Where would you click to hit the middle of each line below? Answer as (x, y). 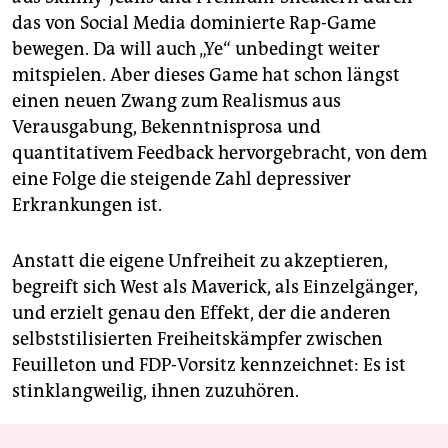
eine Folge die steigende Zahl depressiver (181, 178)
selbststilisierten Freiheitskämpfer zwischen (197, 338)
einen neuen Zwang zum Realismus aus (176, 100)
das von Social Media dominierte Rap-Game (194, 22)
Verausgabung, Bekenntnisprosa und (166, 126)
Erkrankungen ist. (87, 204)
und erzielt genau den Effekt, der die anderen (201, 312)
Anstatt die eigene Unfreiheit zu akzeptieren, (200, 260)
